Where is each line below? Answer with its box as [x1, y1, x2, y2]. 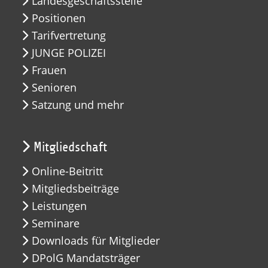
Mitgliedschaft [33, 139, 107, 154]
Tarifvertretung [32, 28, 106, 42]
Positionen [32, 10, 86, 25]
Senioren [32, 80, 77, 95]
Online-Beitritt [32, 163, 103, 178]
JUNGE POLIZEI [32, 45, 106, 60]
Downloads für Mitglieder [32, 233, 160, 248]
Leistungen [32, 198, 87, 213]
